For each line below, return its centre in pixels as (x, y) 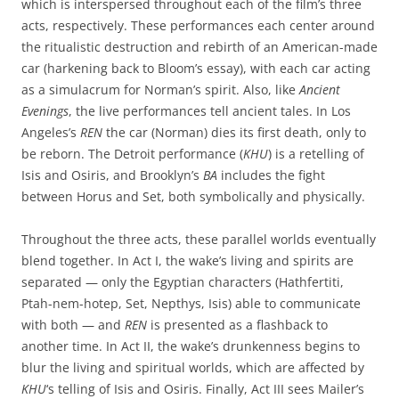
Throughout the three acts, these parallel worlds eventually (199, 239)
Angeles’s (51, 132)
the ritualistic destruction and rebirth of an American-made (199, 47)
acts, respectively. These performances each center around (198, 25)
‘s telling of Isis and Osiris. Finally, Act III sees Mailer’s (205, 389)
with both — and (73, 325)
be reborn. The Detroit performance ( (132, 154)
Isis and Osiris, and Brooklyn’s (112, 175)
